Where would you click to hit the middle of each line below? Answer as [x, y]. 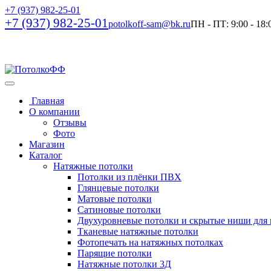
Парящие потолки [115, 253]
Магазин [47, 144]
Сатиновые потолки [119, 210]
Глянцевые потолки [118, 188]
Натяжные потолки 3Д [124, 264]
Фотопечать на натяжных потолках [150, 242]
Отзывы [70, 122]
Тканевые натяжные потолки [138, 231]
